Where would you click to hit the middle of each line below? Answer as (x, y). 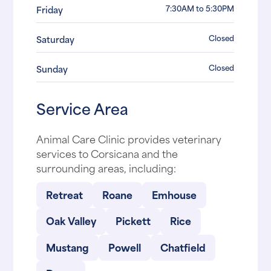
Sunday (52, 69)
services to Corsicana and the (107, 153)
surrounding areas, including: (106, 167)
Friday (50, 10)
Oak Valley (71, 220)
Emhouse (175, 194)
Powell (125, 247)
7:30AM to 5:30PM (200, 8)
